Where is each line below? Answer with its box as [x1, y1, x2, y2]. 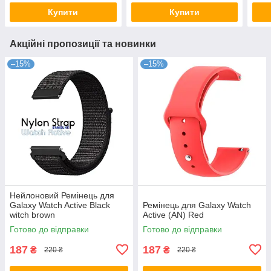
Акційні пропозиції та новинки [10, 38, 156, 49]
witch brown [10, 209, 55, 220]
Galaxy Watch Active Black [10, 200, 110, 210]
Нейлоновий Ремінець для [10, 190, 114, 200]
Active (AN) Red [143, 209, 204, 220]
